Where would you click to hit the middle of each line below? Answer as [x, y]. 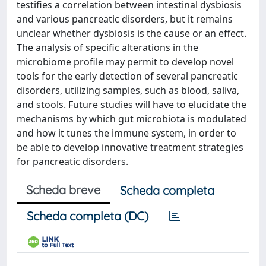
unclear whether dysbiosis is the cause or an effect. [132, 33]
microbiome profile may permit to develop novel [125, 62]
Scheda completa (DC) [88, 216]
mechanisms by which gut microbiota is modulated [132, 119]
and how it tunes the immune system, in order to [126, 133]
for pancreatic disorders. [72, 161]
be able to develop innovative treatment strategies [130, 147]
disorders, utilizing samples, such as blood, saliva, [128, 90]
